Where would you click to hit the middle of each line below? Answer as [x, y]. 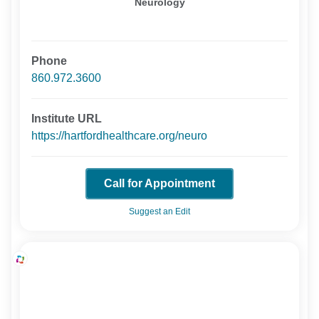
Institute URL [67, 118]
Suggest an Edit [159, 211]
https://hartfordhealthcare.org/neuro [120, 135]
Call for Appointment [159, 183]
